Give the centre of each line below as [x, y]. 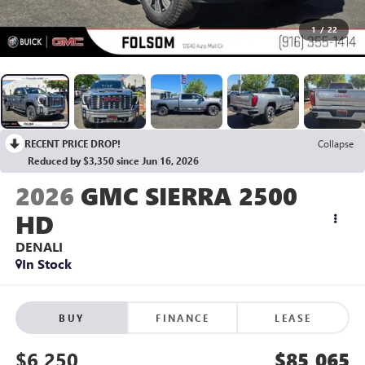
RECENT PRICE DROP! [73, 144]
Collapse [336, 144]
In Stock [46, 264]
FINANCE [182, 317]
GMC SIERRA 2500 [189, 196]
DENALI [39, 247]
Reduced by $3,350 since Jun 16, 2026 [113, 161]
